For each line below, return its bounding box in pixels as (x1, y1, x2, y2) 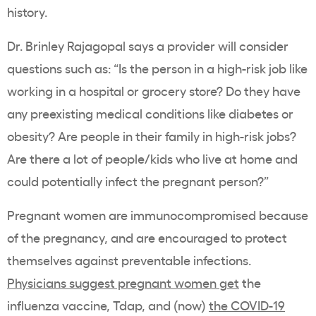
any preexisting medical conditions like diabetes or (7, 104, 293, 122)
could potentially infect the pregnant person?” (7, 172, 269, 190)
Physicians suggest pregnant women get (7, 274, 239, 291)
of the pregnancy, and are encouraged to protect (7, 229, 287, 246)
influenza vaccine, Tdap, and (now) (7, 296, 209, 314)
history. (7, 3, 47, 20)
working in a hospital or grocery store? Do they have (7, 82, 300, 99)
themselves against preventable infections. (7, 251, 251, 269)
